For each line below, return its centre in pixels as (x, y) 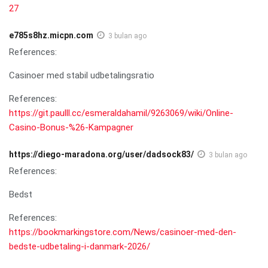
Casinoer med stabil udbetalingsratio (82, 75)
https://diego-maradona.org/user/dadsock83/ (101, 154)
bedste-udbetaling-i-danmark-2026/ (80, 246)
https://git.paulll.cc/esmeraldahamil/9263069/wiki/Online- (121, 113)
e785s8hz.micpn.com (51, 35)
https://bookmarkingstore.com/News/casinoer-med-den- (123, 232)
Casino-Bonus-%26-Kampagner (71, 127)
